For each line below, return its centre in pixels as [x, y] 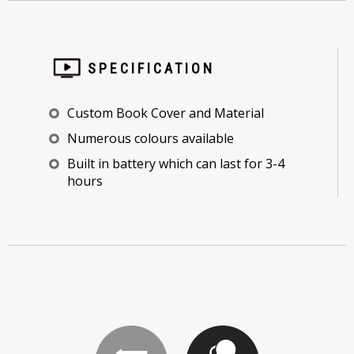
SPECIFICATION [151, 68]
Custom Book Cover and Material [166, 113]
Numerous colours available [151, 138]
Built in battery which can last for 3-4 [176, 164]
